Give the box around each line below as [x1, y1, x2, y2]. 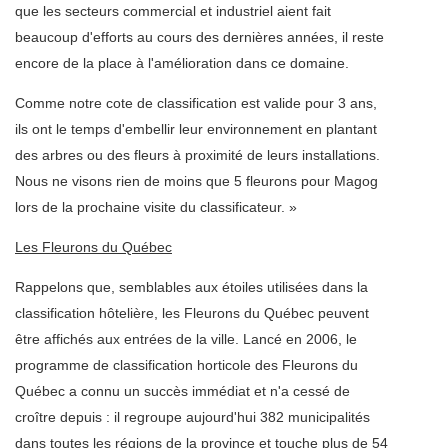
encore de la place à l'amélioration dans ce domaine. [15, 55, 349, 72]
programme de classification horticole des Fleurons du [15, 357, 358, 374]
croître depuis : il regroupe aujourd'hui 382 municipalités [15, 409, 370, 426]
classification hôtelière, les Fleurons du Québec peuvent [15, 305, 369, 322]
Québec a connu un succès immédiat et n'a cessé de [15, 383, 350, 400]
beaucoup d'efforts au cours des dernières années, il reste [15, 29, 384, 46]
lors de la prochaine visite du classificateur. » [15, 199, 297, 216]
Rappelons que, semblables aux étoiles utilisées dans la [15, 279, 368, 296]
